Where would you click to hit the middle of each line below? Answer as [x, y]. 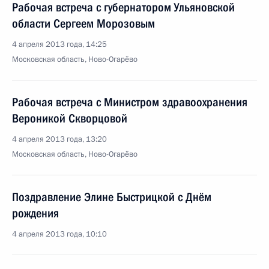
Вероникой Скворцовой [70, 118]
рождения [35, 213]
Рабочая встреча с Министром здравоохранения [130, 102]
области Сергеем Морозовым [83, 23]
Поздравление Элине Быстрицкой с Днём [112, 197]
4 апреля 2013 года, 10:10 [59, 234]
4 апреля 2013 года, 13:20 [59, 139]
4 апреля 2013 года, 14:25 [59, 44]
